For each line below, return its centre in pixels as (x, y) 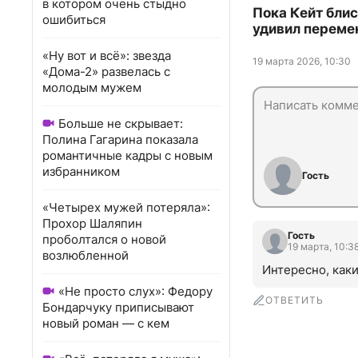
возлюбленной (86, 255)
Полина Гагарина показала (120, 139)
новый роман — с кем (106, 323)
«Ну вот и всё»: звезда (107, 56)
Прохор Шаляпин (92, 223)
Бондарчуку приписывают (118, 307)
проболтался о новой (104, 239)
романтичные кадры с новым (127, 155)
